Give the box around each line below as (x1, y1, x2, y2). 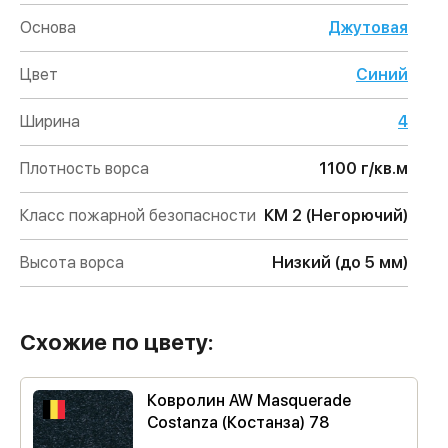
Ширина (20, 112, 80, 131)
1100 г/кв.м (319, 159, 408, 178)
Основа (20, 18, 76, 37)
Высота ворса (20, 253, 124, 272)
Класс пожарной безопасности (20, 206, 256, 225)
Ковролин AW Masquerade (147, 391, 351, 410)
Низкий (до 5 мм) (272, 253, 408, 272)
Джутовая (328, 18, 408, 37)
